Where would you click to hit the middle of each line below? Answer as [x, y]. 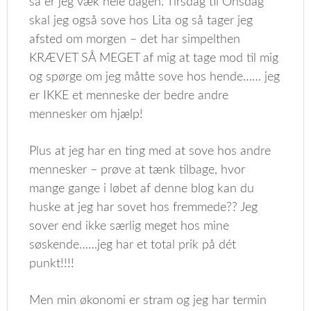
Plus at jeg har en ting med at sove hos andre [150, 151]
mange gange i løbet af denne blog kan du [142, 189]
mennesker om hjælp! [86, 115]
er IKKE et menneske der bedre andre [129, 96]
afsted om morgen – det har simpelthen [135, 40]
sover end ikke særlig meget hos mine [129, 226]
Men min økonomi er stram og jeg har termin [148, 301]
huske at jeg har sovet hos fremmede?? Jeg [144, 208]
